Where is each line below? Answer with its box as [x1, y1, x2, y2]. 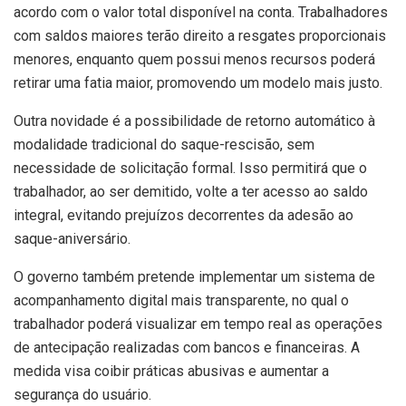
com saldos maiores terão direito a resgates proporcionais [14, 26, 386, 44]
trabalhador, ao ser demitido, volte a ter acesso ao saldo [14, 182, 368, 200]
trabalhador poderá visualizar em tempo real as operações [14, 314, 382, 333]
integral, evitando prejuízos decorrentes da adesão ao [14, 206, 353, 224]
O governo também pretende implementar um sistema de [14, 267, 375, 285]
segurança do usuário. [14, 385, 151, 403]
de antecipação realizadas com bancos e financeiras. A [14, 338, 360, 356]
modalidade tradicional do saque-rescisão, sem [14, 135, 314, 153]
